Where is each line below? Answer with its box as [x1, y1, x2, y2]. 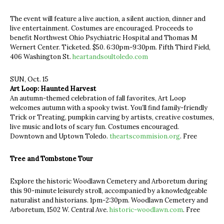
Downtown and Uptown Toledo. [10, 131, 109, 140]
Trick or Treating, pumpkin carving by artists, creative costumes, [10, 112, 214, 121]
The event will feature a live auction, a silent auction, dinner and [10, 14, 205, 23]
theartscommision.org [109, 131, 180, 140]
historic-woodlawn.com [109, 205, 183, 214]
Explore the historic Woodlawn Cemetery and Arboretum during [10, 176, 207, 185]
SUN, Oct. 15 [10, 74, 48, 83]
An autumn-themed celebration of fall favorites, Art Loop [10, 93, 186, 102]
